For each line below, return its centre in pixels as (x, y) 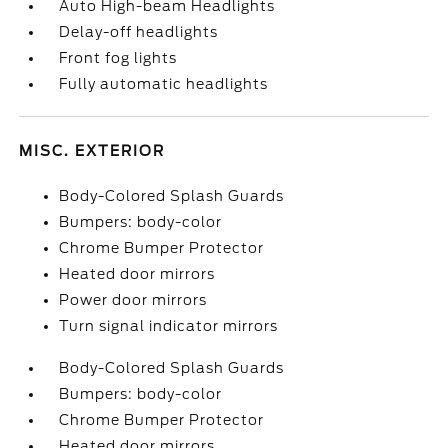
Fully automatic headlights (164, 84)
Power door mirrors (133, 300)
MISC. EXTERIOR (92, 151)
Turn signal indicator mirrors (169, 326)
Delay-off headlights (139, 32)
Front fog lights (118, 58)
